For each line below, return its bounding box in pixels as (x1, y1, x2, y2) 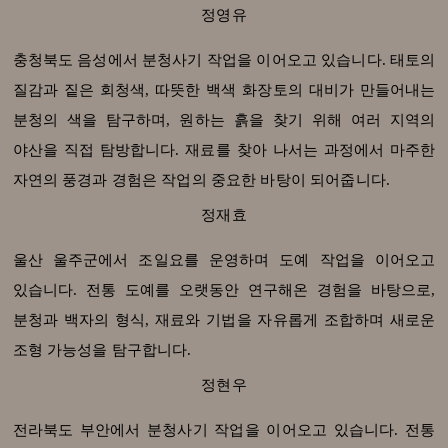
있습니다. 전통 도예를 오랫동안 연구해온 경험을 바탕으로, (12, 282, 436, 299)
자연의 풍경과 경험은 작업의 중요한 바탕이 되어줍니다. (12, 172, 390, 189)
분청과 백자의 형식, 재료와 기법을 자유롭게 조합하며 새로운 (12, 312, 436, 329)
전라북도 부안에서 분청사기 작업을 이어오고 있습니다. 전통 (12, 422, 436, 439)
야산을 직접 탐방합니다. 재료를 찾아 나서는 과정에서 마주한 (12, 142, 436, 159)
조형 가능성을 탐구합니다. (12, 342, 192, 359)
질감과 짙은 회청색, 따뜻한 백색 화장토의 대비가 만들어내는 (12, 82, 436, 99)
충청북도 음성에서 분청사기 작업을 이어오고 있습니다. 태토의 (12, 52, 436, 69)
